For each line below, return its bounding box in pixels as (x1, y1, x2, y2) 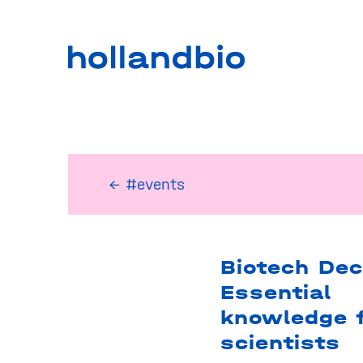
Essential (220, 281, 331, 304)
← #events (108, 175, 185, 194)
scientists (220, 331, 340, 354)
